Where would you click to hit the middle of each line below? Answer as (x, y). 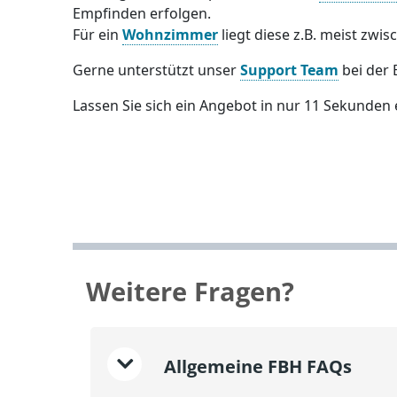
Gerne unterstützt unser (157, 70)
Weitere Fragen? (190, 291)
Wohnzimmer (171, 35)
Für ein (98, 35)
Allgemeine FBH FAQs (256, 366)
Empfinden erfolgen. (142, 13)
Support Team (290, 70)
